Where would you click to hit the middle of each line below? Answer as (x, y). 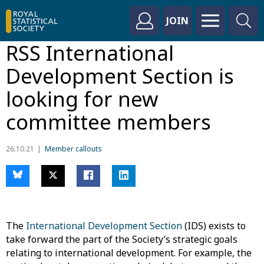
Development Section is (120, 76)
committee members (108, 122)
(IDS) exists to (214, 226)
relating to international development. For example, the (129, 253)
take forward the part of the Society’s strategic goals (122, 239)
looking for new (82, 99)
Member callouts (73, 149)
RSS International (90, 53)
